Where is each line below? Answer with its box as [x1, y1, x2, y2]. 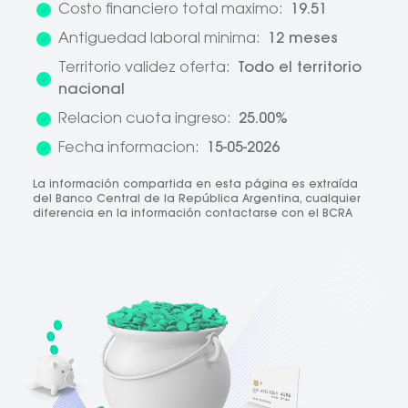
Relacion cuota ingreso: [58, 111, 235, 127]
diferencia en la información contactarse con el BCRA [33, 208, 352, 219]
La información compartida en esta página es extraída [33, 178, 358, 190]
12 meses [268, 31, 338, 46]
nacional [58, 82, 125, 97]
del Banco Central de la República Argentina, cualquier [33, 193, 361, 205]
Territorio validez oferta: [58, 60, 234, 76]
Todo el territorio [238, 60, 362, 76]
